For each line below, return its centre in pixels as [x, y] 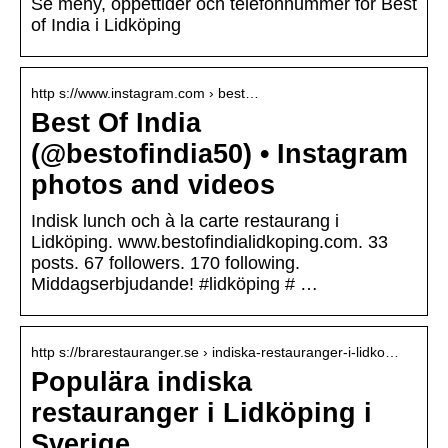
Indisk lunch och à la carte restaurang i [185, 221]
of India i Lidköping [106, 25]
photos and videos [153, 185]
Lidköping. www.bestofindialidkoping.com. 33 [209, 242]
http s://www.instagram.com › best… [145, 93]
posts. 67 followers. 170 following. [165, 263]
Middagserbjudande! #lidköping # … [174, 284]
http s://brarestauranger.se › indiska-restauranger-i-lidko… [215, 352]
